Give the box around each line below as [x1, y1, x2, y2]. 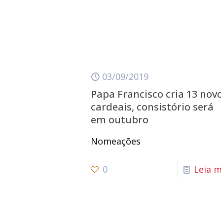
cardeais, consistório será [91, 100, 214, 113]
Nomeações [91, 135, 141, 147]
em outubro [91, 113, 149, 126]
